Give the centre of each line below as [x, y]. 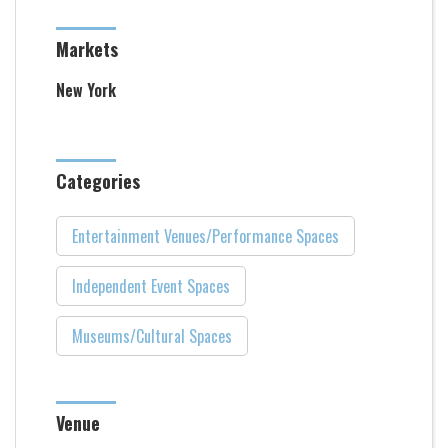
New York [86, 90]
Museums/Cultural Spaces [152, 336]
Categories [98, 181]
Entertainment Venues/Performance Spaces [205, 236]
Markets [87, 49]
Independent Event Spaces [151, 286]
